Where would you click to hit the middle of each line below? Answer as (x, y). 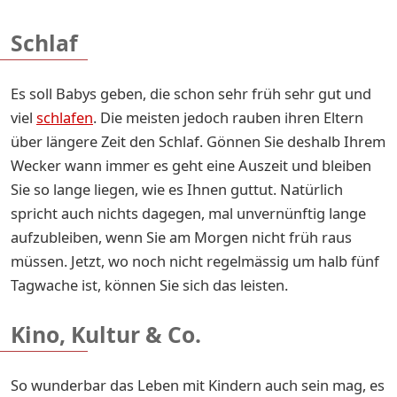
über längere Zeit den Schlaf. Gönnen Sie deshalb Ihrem (198, 141)
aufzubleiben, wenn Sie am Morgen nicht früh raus (181, 237)
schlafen (65, 117)
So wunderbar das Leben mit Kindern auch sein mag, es (198, 385)
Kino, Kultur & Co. (106, 334)
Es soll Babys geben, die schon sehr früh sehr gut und (191, 93)
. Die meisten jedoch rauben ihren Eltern (228, 117)
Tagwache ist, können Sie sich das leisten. (151, 284)
